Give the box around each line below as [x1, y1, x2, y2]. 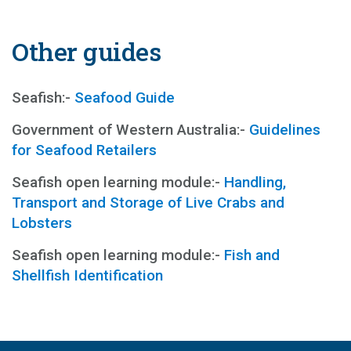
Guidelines [245, 120, 320, 139]
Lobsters [12, 213, 72, 232]
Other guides [12, 34, 161, 68]
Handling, [224, 172, 286, 191]
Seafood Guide [74, 88, 175, 107]
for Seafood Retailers [12, 140, 157, 159]
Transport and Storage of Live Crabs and [12, 193, 284, 212]
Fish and [224, 245, 280, 264]
